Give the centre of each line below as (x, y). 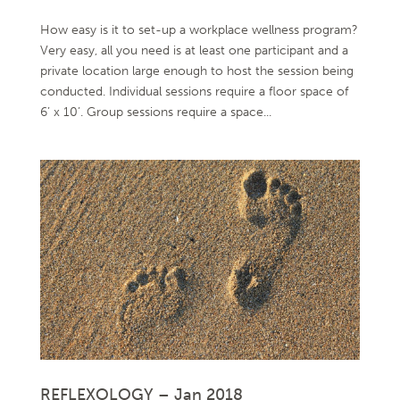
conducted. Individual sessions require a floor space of (194, 92)
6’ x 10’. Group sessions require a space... (155, 112)
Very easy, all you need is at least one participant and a (194, 50)
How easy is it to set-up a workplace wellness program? (199, 30)
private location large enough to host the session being (196, 71)
